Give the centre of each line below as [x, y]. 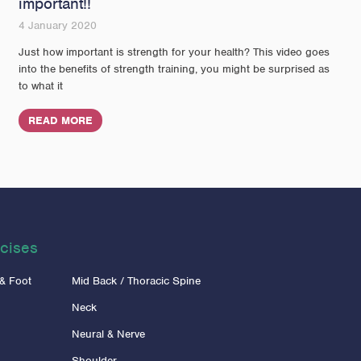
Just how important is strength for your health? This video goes [174, 52]
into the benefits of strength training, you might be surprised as [174, 69]
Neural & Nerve [109, 334]
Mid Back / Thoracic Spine [137, 281]
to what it [41, 86]
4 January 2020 [58, 26]
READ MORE [61, 121]
